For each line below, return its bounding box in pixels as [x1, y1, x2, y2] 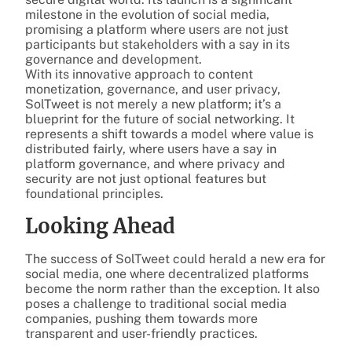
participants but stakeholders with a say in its [25, 36, 290, 52]
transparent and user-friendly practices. [25, 325, 258, 341]
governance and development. [25, 51, 202, 67]
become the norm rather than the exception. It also [25, 280, 320, 296]
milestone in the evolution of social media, [25, 6, 269, 22]
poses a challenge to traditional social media [25, 295, 287, 311]
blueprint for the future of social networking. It [25, 111, 295, 126]
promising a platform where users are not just [25, 21, 288, 37]
